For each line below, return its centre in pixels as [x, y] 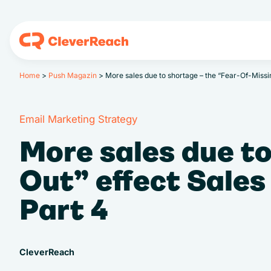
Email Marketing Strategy [78, 119]
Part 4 [64, 210]
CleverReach [47, 252]
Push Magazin [73, 76]
